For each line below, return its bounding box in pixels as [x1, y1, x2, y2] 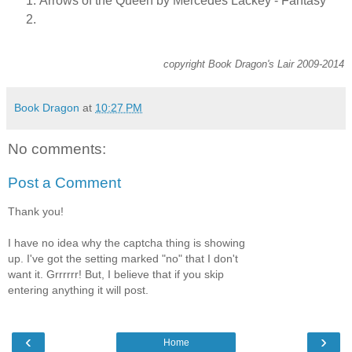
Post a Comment [8, 174, 121, 192]
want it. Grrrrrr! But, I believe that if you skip [8, 267, 224, 280]
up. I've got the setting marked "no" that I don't [8, 251, 238, 265]
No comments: [8, 140, 106, 157]
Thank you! [8, 204, 64, 218]
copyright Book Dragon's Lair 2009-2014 [163, 57, 344, 70]
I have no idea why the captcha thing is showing [8, 236, 245, 249]
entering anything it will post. [8, 283, 148, 296]
